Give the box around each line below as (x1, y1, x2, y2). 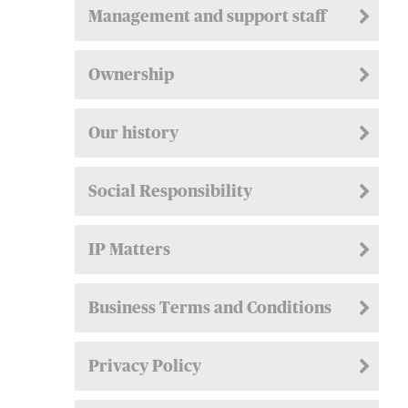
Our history (88, 126, 178, 143)
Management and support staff (88, 9, 326, 26)
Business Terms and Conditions (88, 301, 331, 318)
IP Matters (88, 242, 170, 260)
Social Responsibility (88, 184, 252, 201)
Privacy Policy (88, 359, 201, 376)
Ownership (88, 67, 174, 85)
